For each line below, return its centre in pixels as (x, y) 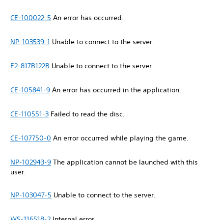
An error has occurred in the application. (117, 90)
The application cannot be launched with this (124, 162)
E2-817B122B (30, 66)
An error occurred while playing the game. (121, 138)
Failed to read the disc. (88, 114)
